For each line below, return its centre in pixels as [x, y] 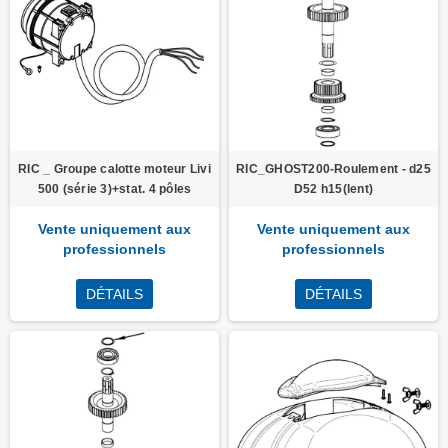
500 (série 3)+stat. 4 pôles [114, 189]
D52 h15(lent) [333, 189]
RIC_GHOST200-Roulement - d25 [333, 169]
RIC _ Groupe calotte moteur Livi [114, 169]
